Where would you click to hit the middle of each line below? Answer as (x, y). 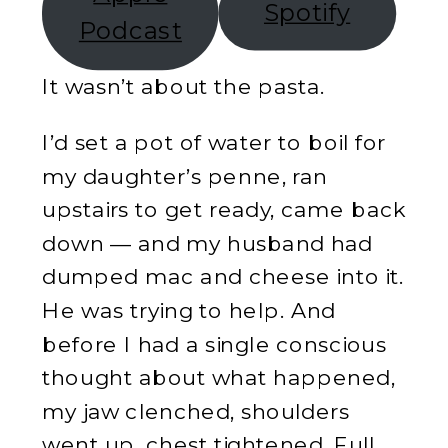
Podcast (130, 31)
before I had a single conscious (214, 343)
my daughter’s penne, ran (185, 175)
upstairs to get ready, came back (224, 208)
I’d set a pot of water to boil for (214, 141)
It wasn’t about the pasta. (183, 85)
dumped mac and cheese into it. (223, 276)
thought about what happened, (219, 376)
